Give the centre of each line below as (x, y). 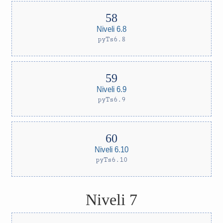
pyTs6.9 (111, 100)
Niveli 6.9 (111, 89)
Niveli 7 (111, 200)
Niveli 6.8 (111, 29)
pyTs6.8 (111, 39)
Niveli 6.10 (111, 149)
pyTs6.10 (111, 160)
